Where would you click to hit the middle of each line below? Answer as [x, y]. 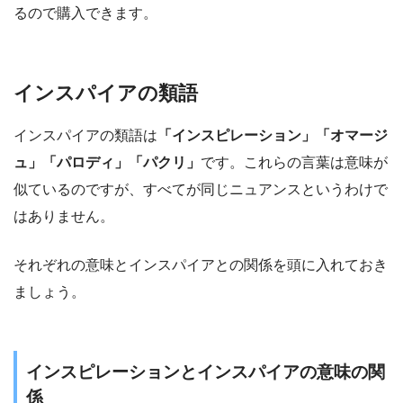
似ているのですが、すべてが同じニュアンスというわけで [201, 190]
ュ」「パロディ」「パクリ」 [107, 163]
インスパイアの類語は [85, 136]
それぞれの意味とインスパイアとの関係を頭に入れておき [201, 265]
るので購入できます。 [85, 13]
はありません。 [64, 217]
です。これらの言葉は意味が [294, 163]
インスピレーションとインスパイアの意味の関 [206, 372]
